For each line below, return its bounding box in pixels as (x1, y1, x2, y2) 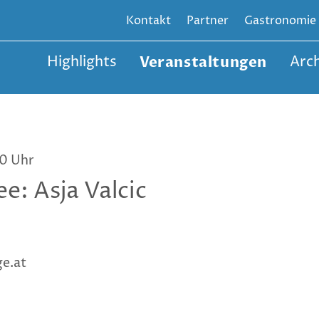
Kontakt (126, 13, 171, 28)
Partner (187, 13, 229, 28)
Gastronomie (244, 13, 316, 28)
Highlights (47, 52, 117, 72)
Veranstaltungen (140, 52, 267, 72)
